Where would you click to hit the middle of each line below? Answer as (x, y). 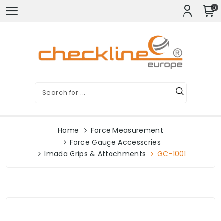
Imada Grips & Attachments (95, 154)
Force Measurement (127, 130)
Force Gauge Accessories (115, 142)
